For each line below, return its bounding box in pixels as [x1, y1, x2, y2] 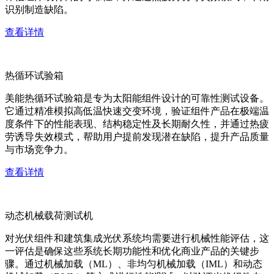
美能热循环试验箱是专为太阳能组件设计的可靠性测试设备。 [5, 93, 269, 103]
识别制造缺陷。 [5, 4, 73, 15]
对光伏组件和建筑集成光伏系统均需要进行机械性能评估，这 [5, 233, 269, 243]
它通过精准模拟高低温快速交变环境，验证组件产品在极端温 [5, 106, 269, 116]
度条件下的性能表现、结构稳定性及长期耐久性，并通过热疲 [5, 119, 269, 129]
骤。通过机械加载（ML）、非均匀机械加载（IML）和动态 [5, 259, 262, 269]
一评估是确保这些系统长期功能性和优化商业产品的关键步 [5, 246, 259, 256]
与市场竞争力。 [5, 144, 73, 155]
